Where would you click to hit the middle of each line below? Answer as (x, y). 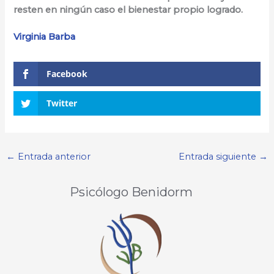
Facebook (67, 74)
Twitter (62, 103)
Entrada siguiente (219, 156)
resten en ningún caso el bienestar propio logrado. (128, 9)
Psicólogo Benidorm (131, 192)
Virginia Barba (45, 37)
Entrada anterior (53, 156)
